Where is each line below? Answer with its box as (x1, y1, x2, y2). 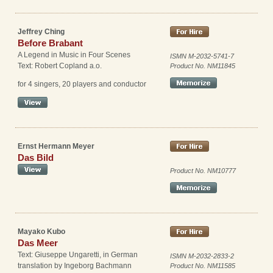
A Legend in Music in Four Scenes (18, 51, 130, 59)
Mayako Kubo (18, 227, 65, 236)
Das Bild (18, 152, 54, 163)
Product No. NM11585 (170, 261, 235, 269)
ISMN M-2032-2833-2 (170, 252, 234, 260)
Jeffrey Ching (18, 27, 65, 36)
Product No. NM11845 (170, 62, 235, 69)
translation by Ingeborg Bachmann (18, 261, 132, 270)
